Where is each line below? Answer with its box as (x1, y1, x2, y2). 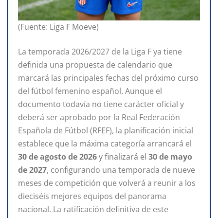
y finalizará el (97, 151, 148, 162)
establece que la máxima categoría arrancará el (18, 138, 192, 149)
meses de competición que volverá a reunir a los (18, 177, 196, 188)
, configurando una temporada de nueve (47, 164, 195, 175)
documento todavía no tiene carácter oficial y (18, 98, 184, 109)
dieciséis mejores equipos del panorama (18, 190, 166, 201)
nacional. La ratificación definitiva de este (18, 203, 168, 215)
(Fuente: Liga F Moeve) (18, 21, 99, 32)
